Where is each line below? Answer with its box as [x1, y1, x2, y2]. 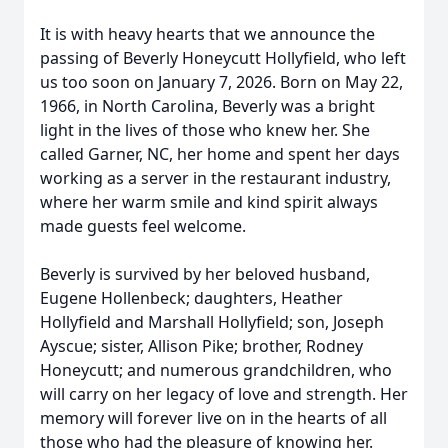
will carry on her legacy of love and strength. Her [40, 383, 408, 405]
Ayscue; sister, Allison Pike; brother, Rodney [40, 335, 363, 357]
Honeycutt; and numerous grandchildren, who [40, 359, 392, 381]
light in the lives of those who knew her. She [40, 119, 370, 141]
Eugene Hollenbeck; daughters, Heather [40, 287, 343, 309]
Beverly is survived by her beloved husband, [40, 263, 370, 285]
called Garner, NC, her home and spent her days [40, 143, 400, 165]
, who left [336, 47, 406, 69]
